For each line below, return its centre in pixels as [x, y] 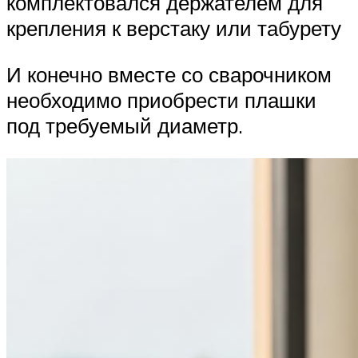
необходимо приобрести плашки [161, 99]
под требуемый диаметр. [125, 125]
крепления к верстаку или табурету [174, 28]
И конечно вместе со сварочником [169, 74]
